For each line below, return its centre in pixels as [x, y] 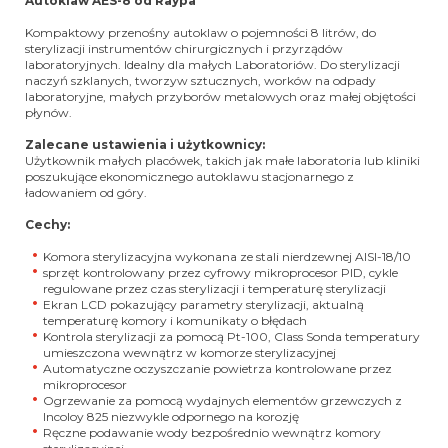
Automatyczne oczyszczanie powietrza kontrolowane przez [217, 369]
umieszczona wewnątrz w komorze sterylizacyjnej [189, 353]
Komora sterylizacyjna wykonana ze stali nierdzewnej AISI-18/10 [227, 257]
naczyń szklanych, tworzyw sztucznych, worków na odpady [200, 81]
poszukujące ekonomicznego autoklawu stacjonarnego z [189, 177]
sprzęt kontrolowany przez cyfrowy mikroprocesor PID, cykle [220, 273]
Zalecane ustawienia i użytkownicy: [145, 145]
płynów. [48, 113]
